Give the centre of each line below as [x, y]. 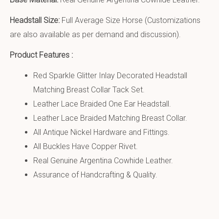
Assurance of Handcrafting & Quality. [95, 175]
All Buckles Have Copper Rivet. [86, 146]
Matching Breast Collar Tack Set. [89, 89]
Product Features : [42, 55]
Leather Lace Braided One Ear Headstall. [102, 104]
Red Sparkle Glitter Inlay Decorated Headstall [110, 75]
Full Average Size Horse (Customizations [130, 21]
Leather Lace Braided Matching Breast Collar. [110, 118]
